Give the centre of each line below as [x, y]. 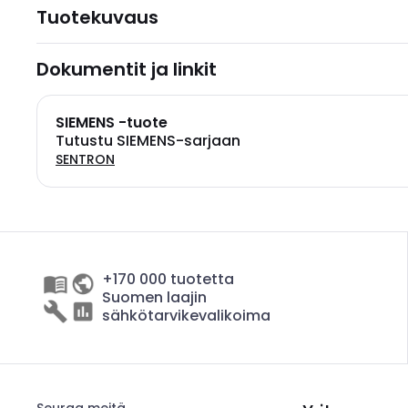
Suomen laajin [154, 297]
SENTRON [85, 159]
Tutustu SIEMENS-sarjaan [148, 141]
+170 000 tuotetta [168, 279]
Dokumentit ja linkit [127, 69]
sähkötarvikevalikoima [186, 316]
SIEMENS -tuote [112, 122]
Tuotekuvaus [97, 17]
